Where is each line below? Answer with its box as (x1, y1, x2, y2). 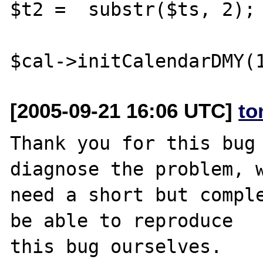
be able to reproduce (10, 210, 234, 231)
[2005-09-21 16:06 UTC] (10, 99, 239, 122)
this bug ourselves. (10, 235, 234, 257)
